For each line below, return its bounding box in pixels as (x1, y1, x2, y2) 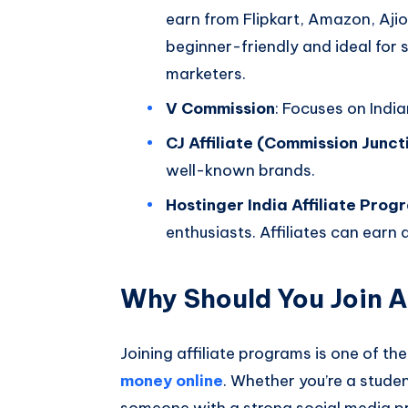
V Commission (166, 97, 275, 118)
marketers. (166, 63, 246, 84)
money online (120, 370, 223, 391)
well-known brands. (166, 159, 315, 180)
